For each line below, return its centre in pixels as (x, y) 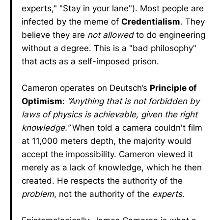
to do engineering (169, 35)
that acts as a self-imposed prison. (90, 61)
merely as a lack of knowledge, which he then (112, 167)
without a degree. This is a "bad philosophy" (109, 48)
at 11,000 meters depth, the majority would (107, 141)
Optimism (42, 101)
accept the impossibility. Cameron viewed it (107, 154)
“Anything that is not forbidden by (133, 101)
